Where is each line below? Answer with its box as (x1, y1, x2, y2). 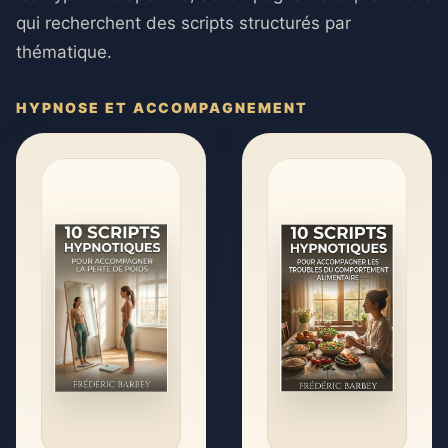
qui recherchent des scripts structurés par (16, 13, 351, 33)
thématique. (16, 42, 112, 62)
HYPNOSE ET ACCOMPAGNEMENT (16, 99, 308, 116)
